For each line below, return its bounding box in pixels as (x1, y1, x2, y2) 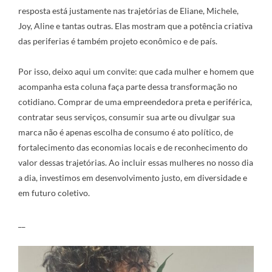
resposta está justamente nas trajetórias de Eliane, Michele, (18, 5, 239, 16)
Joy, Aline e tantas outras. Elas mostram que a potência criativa (18, 21, 253, 31)
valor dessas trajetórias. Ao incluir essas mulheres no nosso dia (18, 157, 253, 168)
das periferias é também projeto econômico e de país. (18, 36, 217, 46)
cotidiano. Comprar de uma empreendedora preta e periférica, (18, 97, 252, 107)
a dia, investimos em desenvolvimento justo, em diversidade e (18, 172, 247, 183)
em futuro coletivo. (18, 188, 90, 198)
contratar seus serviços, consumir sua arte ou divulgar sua (18, 112, 235, 122)
